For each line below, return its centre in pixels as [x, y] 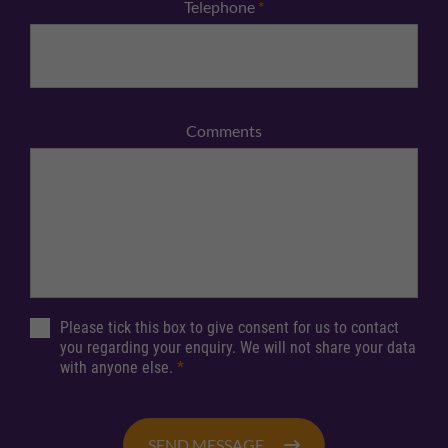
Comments [224, 131]
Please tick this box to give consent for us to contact [229, 328]
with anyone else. [118, 368]
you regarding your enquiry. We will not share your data [238, 348]
